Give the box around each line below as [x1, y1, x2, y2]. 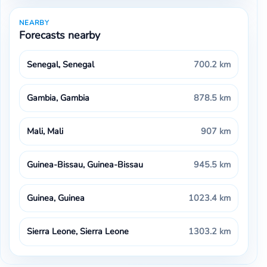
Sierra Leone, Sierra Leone [27, 225, 129, 238]
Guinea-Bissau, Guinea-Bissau [27, 159, 144, 171]
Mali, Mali [27, 125, 64, 137]
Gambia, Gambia [27, 91, 90, 104]
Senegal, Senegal [27, 58, 95, 70]
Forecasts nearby [18, 27, 100, 42]
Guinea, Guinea [27, 192, 85, 204]
